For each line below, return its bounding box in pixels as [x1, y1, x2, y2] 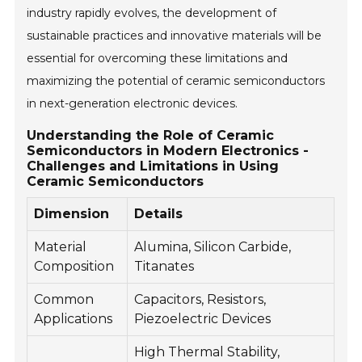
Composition [34, 258, 115, 274]
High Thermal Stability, [134, 343, 280, 360]
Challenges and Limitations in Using [27, 158, 280, 174]
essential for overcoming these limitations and [27, 50, 288, 65]
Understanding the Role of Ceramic [27, 127, 275, 143]
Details [134, 205, 183, 221]
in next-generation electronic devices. [27, 95, 238, 111]
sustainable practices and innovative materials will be [27, 27, 322, 43]
